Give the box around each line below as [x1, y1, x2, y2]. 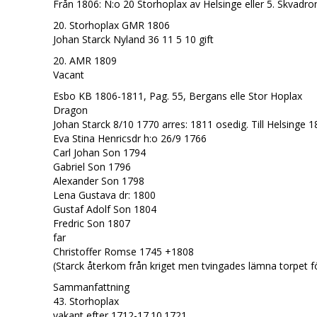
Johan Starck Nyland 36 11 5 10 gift [52, 33, 214, 46]
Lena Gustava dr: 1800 [52, 188, 156, 202]
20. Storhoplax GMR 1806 [52, 18, 170, 32]
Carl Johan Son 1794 [52, 146, 146, 159]
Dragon [52, 103, 88, 117]
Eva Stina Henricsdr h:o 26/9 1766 [52, 132, 207, 145]
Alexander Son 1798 [52, 174, 144, 188]
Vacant [52, 68, 84, 81]
